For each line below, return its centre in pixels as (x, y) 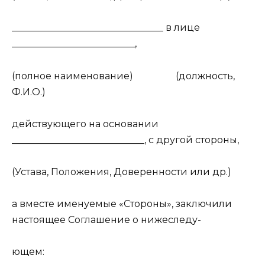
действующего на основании (85, 124)
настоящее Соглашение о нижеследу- (106, 220)
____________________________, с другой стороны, (125, 140)
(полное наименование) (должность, (123, 76)
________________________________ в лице (106, 28)
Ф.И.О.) (29, 92)
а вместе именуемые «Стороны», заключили (122, 204)
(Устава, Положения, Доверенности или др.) (122, 172)
